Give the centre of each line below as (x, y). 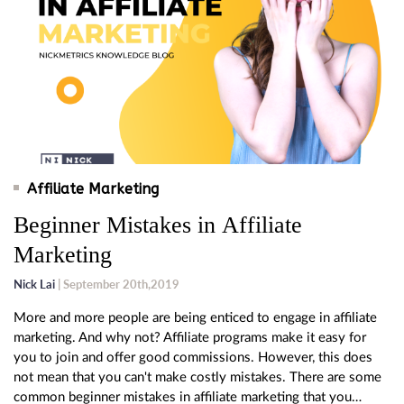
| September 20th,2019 (117, 285)
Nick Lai (34, 285)
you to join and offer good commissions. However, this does (193, 358)
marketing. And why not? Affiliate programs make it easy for (190, 338)
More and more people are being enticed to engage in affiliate (195, 318)
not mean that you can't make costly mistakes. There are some (197, 378)
